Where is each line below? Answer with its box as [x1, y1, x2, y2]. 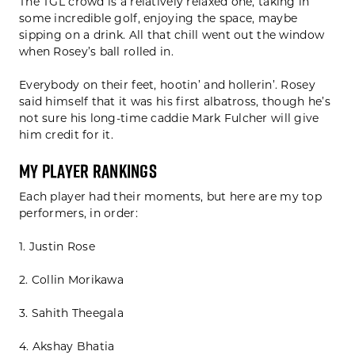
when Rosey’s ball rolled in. [19, 44, 174, 59]
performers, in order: [19, 206, 138, 221]
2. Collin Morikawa [19, 273, 124, 288]
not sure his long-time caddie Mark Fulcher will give [19, 111, 319, 126]
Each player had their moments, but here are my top [19, 189, 322, 204]
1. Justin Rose [19, 239, 95, 254]
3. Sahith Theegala [19, 306, 124, 321]
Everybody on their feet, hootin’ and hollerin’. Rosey [19, 78, 315, 93]
